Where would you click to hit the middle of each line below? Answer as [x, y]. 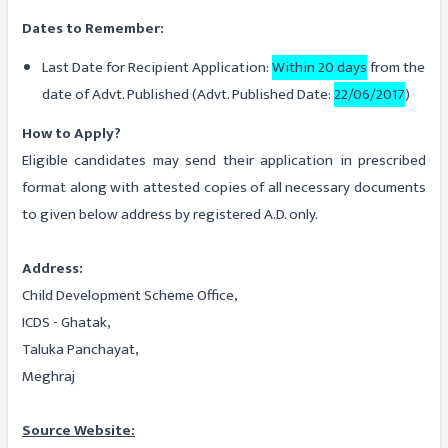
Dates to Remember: [93, 28]
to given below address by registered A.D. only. [170, 214]
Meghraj [48, 376]
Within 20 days [319, 67]
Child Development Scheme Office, [131, 295]
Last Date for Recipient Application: [157, 67]
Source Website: [78, 430]
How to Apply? [71, 133]
